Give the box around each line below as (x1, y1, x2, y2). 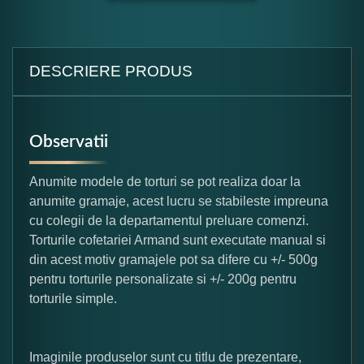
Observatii (29, 132, 108, 150)
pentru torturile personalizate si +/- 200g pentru (29, 271, 297, 286)
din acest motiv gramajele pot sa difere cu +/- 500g (29, 252, 318, 266)
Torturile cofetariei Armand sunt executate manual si (29, 232, 326, 247)
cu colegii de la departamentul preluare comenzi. (29, 213, 309, 227)
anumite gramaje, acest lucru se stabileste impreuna (29, 193, 328, 208)
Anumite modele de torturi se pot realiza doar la (29, 174, 301, 188)
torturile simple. (29, 291, 117, 305)
